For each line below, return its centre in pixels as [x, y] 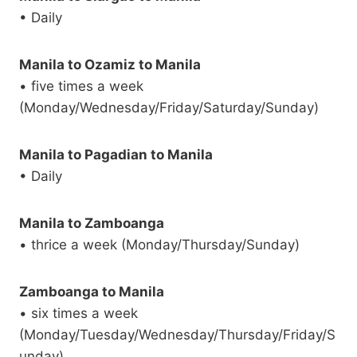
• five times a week [81, 86]
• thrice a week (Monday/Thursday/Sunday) [159, 245]
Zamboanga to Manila [92, 292]
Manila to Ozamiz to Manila [110, 65]
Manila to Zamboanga [92, 224]
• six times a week [78, 314]
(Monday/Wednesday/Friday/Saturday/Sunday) [169, 108]
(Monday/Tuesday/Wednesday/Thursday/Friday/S [177, 335]
